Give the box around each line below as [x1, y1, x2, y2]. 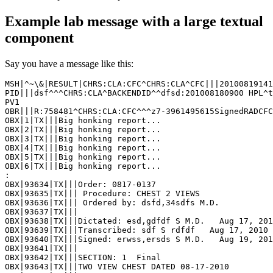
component [5, 30, 74, 46]
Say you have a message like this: [5, 58, 133, 69]
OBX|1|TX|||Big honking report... [5, 116, 161, 126]
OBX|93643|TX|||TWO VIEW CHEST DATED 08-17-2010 [5, 262, 234, 272]
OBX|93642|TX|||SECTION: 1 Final [5, 253, 161, 263]
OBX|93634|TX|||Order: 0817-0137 [5, 180, 156, 190]
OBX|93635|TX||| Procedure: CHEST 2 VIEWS [5, 189, 200, 199]
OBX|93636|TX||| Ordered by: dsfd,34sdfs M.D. [5, 198, 219, 208]
